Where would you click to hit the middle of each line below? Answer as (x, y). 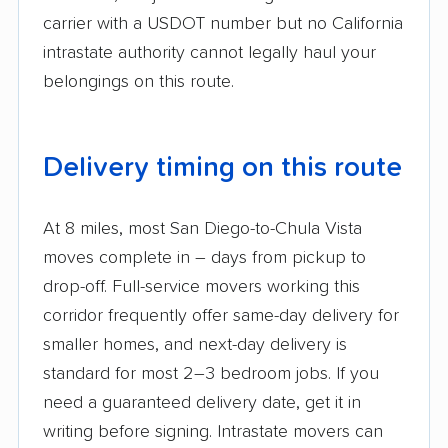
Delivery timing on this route (222, 168)
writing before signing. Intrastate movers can (213, 432)
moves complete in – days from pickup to (204, 258)
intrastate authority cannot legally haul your (209, 53)
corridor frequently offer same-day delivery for (221, 316)
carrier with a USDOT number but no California (223, 24)
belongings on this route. (138, 82)
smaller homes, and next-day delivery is (195, 345)
